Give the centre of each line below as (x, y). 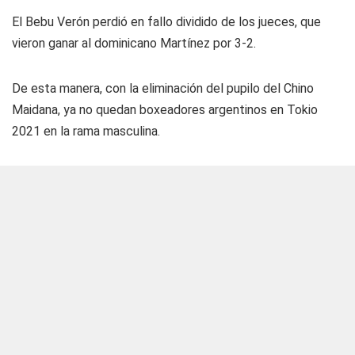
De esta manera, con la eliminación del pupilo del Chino (163, 88)
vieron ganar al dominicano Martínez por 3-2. (134, 43)
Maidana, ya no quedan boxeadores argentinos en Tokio (165, 110)
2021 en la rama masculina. (86, 131)
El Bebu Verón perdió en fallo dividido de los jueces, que (166, 22)
